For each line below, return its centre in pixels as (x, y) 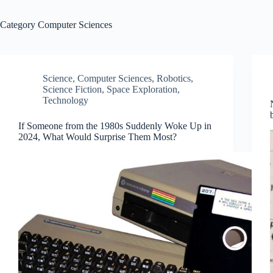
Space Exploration (142, 89)
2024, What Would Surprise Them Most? (97, 137)
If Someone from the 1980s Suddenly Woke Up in (115, 126)
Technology (66, 100)
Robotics (174, 78)
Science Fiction (72, 89)
